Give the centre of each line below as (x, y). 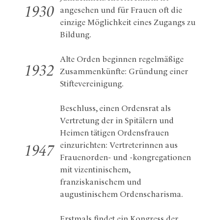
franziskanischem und (101, 182)
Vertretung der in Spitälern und (117, 121)
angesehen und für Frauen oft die (121, 10)
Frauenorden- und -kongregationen (125, 158)
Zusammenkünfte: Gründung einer (124, 72)
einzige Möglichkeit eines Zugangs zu (128, 23)
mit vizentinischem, (95, 170)
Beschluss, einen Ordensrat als (115, 109)
